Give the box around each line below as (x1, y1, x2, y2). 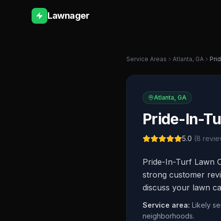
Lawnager (47, 10, 90, 21)
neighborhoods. (143, 212, 194, 220)
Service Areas (126, 55, 167, 63)
